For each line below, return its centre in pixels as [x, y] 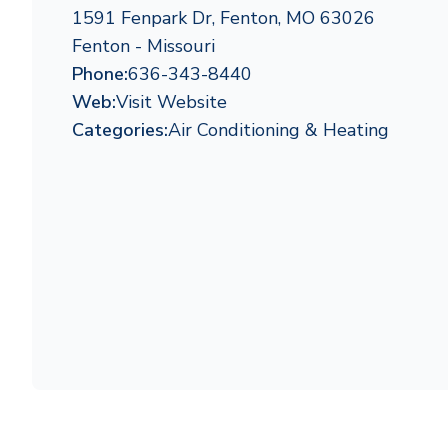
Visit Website [171, 102]
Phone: [100, 74]
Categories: [120, 130]
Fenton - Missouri [143, 46]
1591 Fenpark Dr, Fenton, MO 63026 [223, 18]
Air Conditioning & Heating [278, 130]
